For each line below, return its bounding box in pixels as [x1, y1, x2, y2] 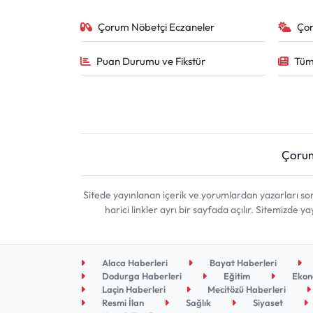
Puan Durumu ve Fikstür [96, 54, 206, 68]
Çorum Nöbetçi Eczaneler [98, 20, 215, 34]
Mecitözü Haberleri [205, 284, 286, 296]
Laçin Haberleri [100, 284, 166, 296]
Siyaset [251, 297, 284, 309]
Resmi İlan [100, 297, 145, 309]
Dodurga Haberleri [100, 270, 182, 282]
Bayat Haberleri [208, 257, 277, 269]
